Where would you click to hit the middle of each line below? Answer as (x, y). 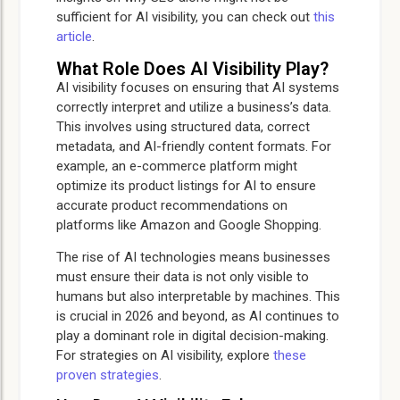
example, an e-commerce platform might (177, 166)
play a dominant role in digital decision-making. (192, 335)
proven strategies (108, 375)
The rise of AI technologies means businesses (193, 257)
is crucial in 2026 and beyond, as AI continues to (198, 316)
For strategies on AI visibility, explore (165, 355)
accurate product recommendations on (172, 205)
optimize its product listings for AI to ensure (186, 185)
